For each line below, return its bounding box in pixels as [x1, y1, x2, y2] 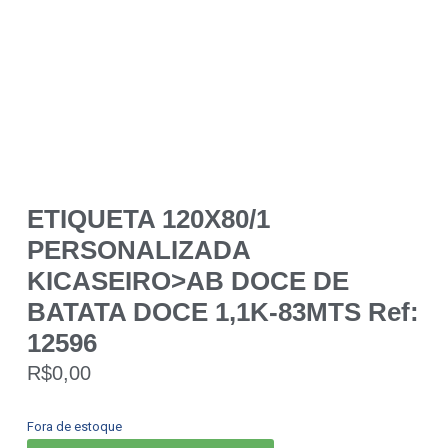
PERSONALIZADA [26, 234, 250, 265]
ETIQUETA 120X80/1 [26, 203, 270, 234]
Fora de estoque [26, 418, 122, 434]
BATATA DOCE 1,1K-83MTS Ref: [26, 296, 419, 327]
